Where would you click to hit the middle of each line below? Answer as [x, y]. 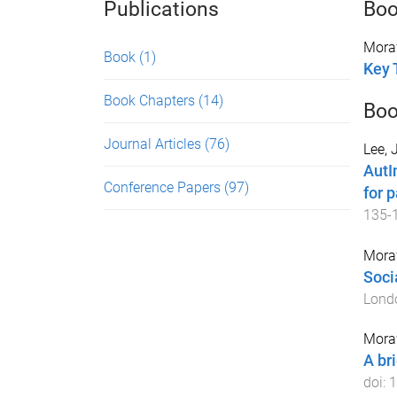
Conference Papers [164, 187]
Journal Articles [154, 144]
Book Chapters [151, 101]
